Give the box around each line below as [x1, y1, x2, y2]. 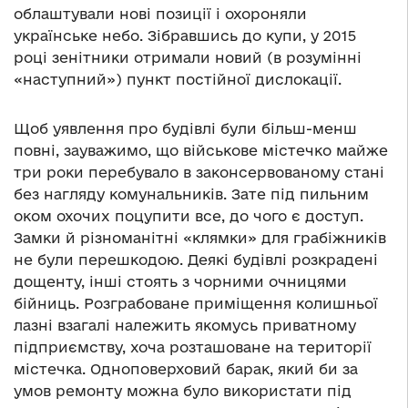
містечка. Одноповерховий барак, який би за [14, 361, 358, 378]
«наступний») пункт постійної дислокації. [14, 71, 342, 88]
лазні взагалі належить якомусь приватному [14, 317, 356, 334]
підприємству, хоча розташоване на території [14, 339, 372, 356]
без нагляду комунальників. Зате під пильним [14, 186, 369, 203]
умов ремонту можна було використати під [14, 382, 352, 400]
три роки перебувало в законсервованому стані [14, 164, 384, 181]
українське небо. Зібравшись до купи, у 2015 [14, 27, 356, 45]
